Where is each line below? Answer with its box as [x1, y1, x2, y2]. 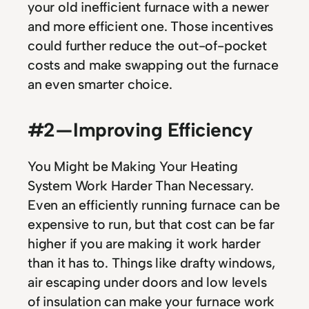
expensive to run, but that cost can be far [28, 216, 275, 233]
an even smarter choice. [28, 76, 172, 93]
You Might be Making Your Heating [28, 158, 238, 175]
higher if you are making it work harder [28, 235, 261, 252]
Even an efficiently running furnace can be [28, 197, 280, 214]
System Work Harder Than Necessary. [28, 177, 254, 195]
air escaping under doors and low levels [28, 274, 267, 291]
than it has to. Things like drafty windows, [28, 255, 275, 272]
